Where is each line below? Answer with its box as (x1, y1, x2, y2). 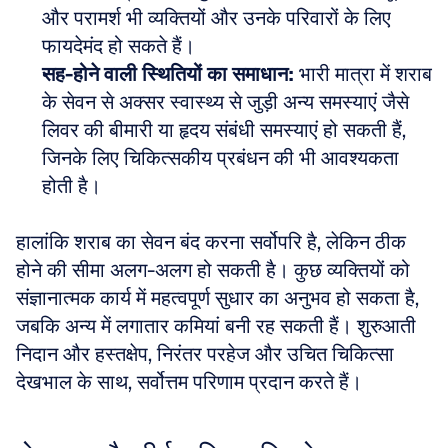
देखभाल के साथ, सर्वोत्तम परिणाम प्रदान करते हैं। (16, 369, 362, 395)
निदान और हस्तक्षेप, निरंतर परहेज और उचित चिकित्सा (16, 341, 394, 367)
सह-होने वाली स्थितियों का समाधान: (42, 61, 294, 87)
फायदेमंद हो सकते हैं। (42, 33, 205, 59)
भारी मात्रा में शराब (294, 61, 432, 87)
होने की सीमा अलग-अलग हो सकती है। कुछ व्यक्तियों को (16, 257, 410, 283)
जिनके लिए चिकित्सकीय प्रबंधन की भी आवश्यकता (42, 145, 399, 171)
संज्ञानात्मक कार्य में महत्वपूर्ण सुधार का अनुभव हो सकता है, (16, 285, 419, 311)
